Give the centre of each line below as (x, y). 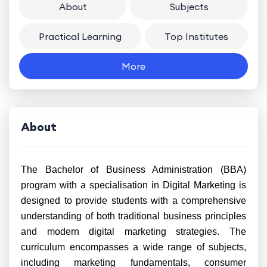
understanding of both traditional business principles (133, 216)
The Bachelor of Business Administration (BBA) (133, 170)
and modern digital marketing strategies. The (133, 232)
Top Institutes (196, 36)
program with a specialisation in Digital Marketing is (133, 185)
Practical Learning (80, 36)
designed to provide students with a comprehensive (133, 201)
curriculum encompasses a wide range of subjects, (133, 247)
